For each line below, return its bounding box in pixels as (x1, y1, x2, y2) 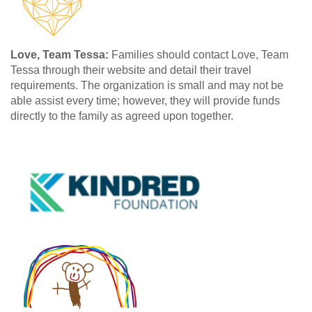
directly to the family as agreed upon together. (10, 110, 233, 123)
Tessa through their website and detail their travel (10, 64, 251, 77)
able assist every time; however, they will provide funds (10, 95, 280, 107)
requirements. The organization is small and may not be (10, 79, 283, 92)
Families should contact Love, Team (111, 49, 288, 61)
